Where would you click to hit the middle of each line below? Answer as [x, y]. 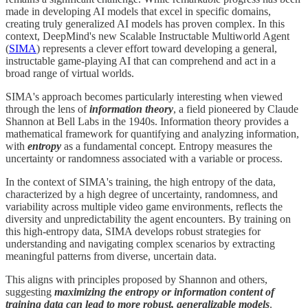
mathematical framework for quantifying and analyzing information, [152, 133]
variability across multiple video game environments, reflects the [144, 206]
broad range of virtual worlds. [70, 73]
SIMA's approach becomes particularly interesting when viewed [144, 96]
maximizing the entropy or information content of [164, 291]
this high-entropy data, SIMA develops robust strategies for [133, 231]
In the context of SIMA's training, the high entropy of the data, [141, 181]
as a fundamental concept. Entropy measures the [167, 146]
